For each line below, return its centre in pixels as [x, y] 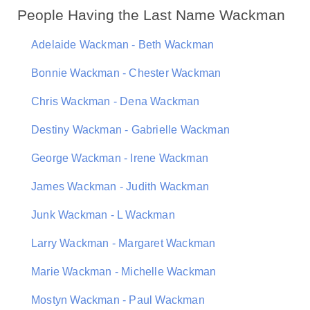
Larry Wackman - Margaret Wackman [124, 243]
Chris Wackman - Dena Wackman [116, 101]
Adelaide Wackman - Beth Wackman [123, 45]
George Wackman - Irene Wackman [120, 158]
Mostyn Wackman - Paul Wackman [118, 300]
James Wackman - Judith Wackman [120, 186]
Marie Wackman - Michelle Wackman [124, 272]
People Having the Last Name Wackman [151, 15]
